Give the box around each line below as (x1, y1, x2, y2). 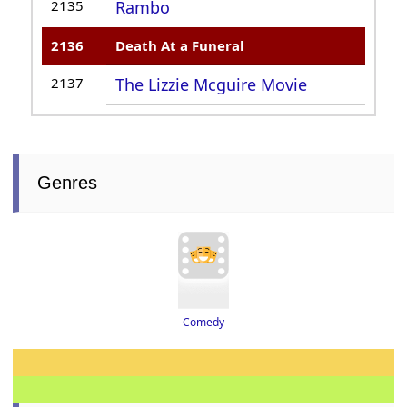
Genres (37, 173, 98, 194)
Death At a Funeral (115, 36, 245, 55)
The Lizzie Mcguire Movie (115, 74, 308, 96)
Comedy (183, 314, 224, 331)
